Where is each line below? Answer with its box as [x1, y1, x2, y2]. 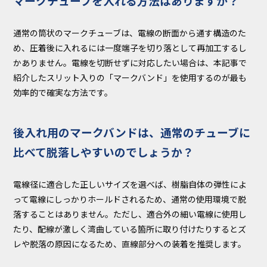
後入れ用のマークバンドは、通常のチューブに [13, 123, 251, 140]
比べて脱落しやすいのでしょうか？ [13, 143, 194, 160]
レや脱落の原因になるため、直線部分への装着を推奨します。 [13, 237, 247, 250]
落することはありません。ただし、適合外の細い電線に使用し [13, 207, 247, 220]
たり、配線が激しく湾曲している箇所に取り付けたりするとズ [13, 222, 247, 235]
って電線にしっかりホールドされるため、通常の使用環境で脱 [13, 193, 247, 205]
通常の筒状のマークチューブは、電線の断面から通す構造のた [13, 26, 247, 39]
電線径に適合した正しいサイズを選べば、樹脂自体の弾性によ [13, 178, 247, 190]
